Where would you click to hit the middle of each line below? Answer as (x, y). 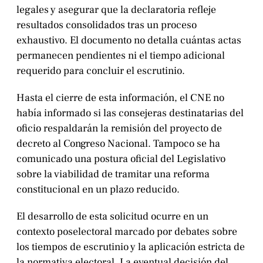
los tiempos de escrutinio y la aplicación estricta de (131, 247)
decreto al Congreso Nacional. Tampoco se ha (118, 144)
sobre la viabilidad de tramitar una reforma (113, 174)
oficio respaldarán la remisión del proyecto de (119, 129)
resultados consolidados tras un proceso (107, 25)
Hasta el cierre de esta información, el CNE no (120, 98)
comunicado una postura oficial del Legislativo (121, 159)
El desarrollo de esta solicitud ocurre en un (112, 217)
